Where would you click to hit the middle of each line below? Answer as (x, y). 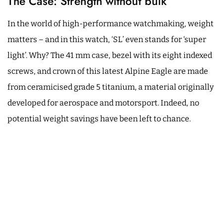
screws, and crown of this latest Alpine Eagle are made (108, 71)
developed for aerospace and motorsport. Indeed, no (103, 103)
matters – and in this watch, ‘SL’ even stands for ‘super (107, 39)
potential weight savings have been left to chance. (99, 118)
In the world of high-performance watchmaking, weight (111, 23)
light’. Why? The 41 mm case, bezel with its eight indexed (110, 55)
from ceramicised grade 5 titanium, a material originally (111, 87)
